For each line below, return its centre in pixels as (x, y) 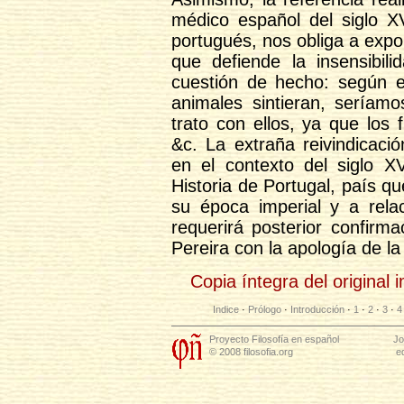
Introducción (317, 310)
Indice (226, 310)
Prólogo (265, 310)
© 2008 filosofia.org (251, 352)
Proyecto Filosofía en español (274, 340)
